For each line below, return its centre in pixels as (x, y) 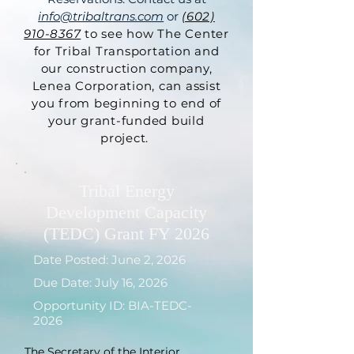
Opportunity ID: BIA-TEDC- (113, 305)
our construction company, (126, 68)
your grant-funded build (126, 121)
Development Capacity (126, 212)
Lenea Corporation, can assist (126, 86)
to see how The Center (155, 34)
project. (126, 138)
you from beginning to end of (126, 103)
